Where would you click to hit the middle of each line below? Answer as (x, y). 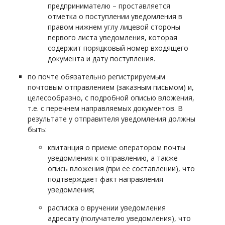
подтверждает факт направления (105, 179)
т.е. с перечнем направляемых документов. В (105, 108)
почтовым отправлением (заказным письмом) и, (111, 87)
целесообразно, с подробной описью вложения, (111, 98)
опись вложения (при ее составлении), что (121, 168)
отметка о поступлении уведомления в (115, 16)
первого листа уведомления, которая (113, 37)
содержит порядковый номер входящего (118, 48)
